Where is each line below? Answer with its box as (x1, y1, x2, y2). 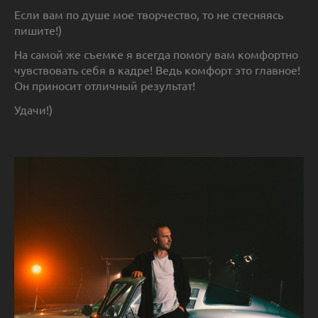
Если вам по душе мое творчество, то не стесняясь (14, 7, 283, 22)
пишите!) (14, 23, 65, 38)
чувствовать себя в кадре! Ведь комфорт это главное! (14, 62, 300, 77)
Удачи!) (14, 102, 55, 117)
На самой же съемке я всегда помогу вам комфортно (14, 47, 298, 62)
